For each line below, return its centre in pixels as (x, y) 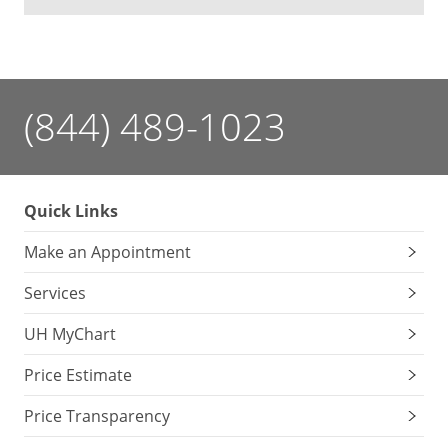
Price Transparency (97, 416)
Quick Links (71, 211)
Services (55, 293)
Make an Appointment (107, 252)
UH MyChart (70, 334)
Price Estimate (78, 375)
